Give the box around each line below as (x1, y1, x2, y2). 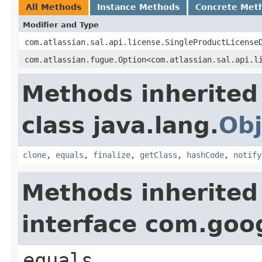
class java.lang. (22, 112, 219, 139)
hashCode (187, 150, 224, 160)
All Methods (26, 2, 81, 12)
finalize (93, 150, 130, 160)
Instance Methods (97, 2, 180, 12)
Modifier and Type (23, 20, 99, 29)
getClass (140, 150, 177, 160)
